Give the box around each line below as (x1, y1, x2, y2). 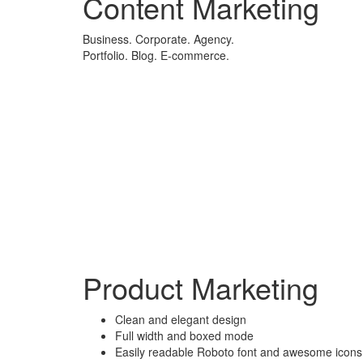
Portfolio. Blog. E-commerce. (83, 47, 229, 64)
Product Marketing (83, 266, 318, 308)
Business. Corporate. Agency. (83, 31, 234, 48)
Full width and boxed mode (115, 327, 254, 344)
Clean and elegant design (115, 310, 246, 327)
